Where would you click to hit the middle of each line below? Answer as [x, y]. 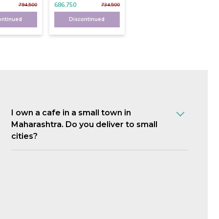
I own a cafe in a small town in [71, 112]
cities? [25, 136]
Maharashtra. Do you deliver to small [85, 124]
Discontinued [87, 19]
